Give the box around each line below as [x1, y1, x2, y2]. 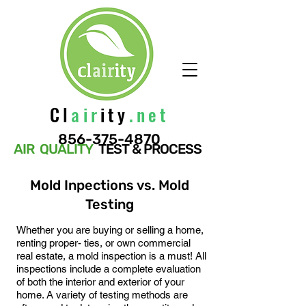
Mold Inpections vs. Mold [29, 177, 189, 193]
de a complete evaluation [90, 263, 201, 275]
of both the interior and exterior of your [16, 276, 184, 288]
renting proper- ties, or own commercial [16, 237, 191, 249]
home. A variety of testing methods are [16, 289, 188, 301]
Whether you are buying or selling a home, [16, 224, 204, 236]
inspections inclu [16, 263, 90, 275]
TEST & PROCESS [93, 141, 201, 157]
